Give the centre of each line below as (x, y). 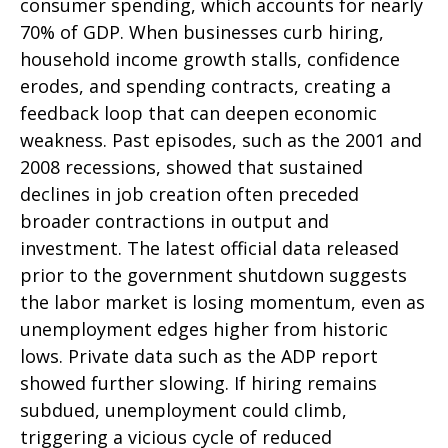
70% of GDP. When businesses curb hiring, (202, 32)
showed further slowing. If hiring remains (198, 383)
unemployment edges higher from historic (204, 329)
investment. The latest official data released (209, 248)
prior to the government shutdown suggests (213, 275)
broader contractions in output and (174, 221)
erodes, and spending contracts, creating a (205, 86)
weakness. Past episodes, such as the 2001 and (221, 140)
